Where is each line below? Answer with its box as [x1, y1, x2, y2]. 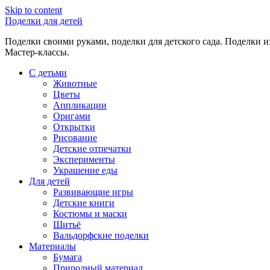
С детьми [29, 67, 67, 78]
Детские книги [53, 198, 115, 208]
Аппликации [53, 100, 107, 110]
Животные [53, 78, 97, 89]
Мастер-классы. [5, 47, 69, 57]
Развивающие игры [53, 187, 133, 197]
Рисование [53, 133, 97, 143]
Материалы [29, 241, 76, 251]
